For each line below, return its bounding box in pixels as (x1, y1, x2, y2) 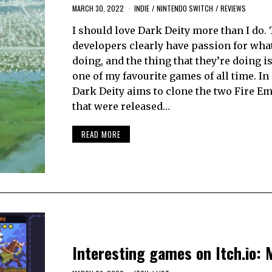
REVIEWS (220, 2, 246, 13)
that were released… (72, 100, 170, 112)
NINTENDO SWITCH (156, 2, 213, 13)
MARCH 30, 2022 (72, 2, 124, 13)
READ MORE (81, 128, 121, 141)
